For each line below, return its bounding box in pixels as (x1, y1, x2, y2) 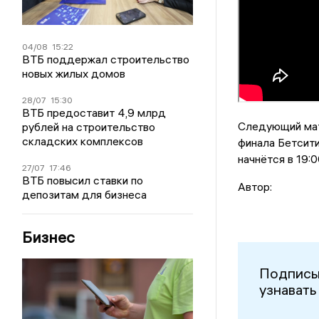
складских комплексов (22, 133, 144, 148)
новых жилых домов (22, 66, 126, 80)
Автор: (237, 179, 272, 194)
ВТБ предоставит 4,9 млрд (22, 105, 167, 120)
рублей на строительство (22, 119, 156, 134)
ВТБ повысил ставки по (22, 172, 144, 187)
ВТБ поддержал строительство (22, 51, 190, 66)
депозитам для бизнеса (22, 187, 147, 202)
